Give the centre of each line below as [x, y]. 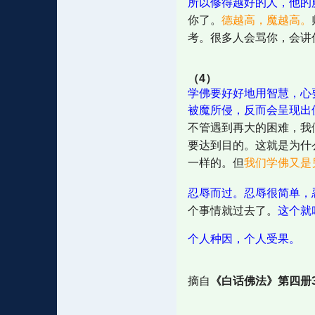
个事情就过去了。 [232, 211]
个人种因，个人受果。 [244, 239]
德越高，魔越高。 [266, 20]
